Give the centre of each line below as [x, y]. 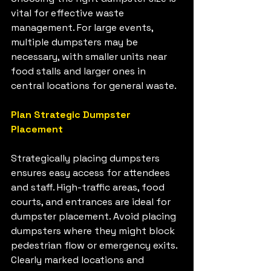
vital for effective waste [69, 13]
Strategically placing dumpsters [87, 158]
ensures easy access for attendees [92, 173]
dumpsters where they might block [94, 231]
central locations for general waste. [94, 86]
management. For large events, [83, 28]
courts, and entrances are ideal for [92, 202]
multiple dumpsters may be [76, 42]
